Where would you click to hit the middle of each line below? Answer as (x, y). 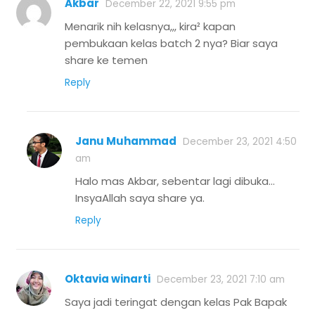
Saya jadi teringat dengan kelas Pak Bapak (176, 302)
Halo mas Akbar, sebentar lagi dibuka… (175, 181)
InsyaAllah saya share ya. (140, 198)
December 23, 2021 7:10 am (221, 280)
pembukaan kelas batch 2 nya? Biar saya (171, 44)
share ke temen (106, 60)
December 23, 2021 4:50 (240, 142)
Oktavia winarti (108, 279)
